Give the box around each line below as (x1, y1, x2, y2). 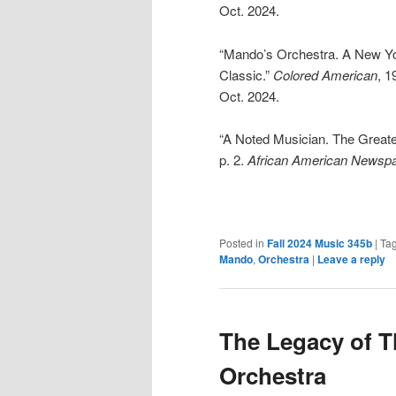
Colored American (273, 65, 377, 84)
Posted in (219, 234, 264, 250)
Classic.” (219, 65, 273, 84)
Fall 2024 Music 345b (267, 234, 372, 251)
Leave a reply (317, 250, 385, 267)
